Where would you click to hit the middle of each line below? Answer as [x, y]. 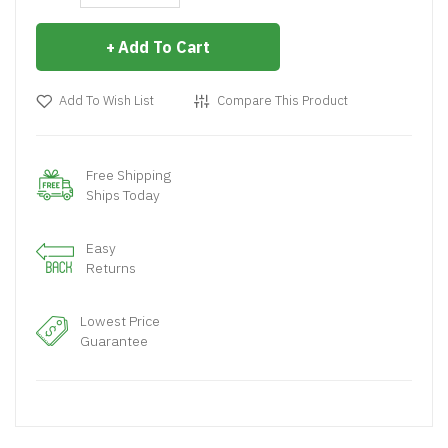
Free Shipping [128, 175]
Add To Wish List [106, 100]
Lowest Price [120, 321]
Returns [111, 268]
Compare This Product [282, 100]
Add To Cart [164, 47]
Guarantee [114, 341]
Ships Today [123, 195]
